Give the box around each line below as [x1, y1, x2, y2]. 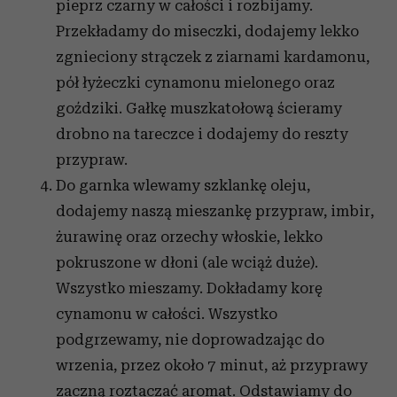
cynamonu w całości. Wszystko [56, 305, 277, 323]
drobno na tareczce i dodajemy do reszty [56, 125, 348, 143]
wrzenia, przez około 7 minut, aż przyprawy [56, 356, 368, 374]
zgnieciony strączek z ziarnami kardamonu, [56, 48, 370, 66]
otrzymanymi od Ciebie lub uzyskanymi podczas [20, 51, 322, 66]
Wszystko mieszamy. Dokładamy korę [56, 279, 323, 297]
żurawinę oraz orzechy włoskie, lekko [56, 228, 323, 245]
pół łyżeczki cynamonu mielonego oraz [56, 74, 335, 91]
